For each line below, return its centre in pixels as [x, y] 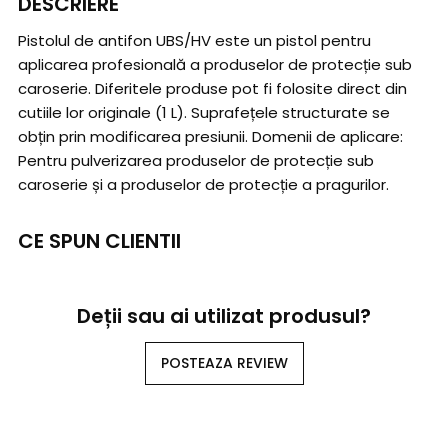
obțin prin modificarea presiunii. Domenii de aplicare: [210, 137]
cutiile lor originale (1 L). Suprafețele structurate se [204, 113]
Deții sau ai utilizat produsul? [224, 316]
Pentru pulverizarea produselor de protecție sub [196, 161]
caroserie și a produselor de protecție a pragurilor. [203, 185]
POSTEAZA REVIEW [224, 363]
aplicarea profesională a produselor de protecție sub [215, 65]
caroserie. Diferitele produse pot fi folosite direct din [212, 89]
